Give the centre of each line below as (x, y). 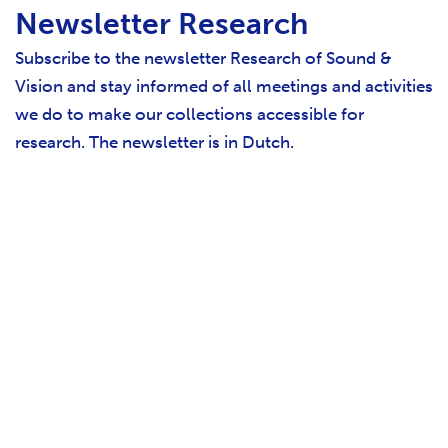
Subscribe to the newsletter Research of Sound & (203, 58)
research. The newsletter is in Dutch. (156, 142)
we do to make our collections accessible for (189, 114)
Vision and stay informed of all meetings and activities (224, 86)
